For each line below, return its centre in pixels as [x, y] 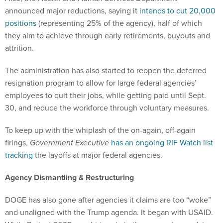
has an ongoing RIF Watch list [162, 143]
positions [21, 23]
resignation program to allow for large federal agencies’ [101, 83]
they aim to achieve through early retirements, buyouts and [108, 36]
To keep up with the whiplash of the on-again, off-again [100, 130]
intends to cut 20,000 [177, 11]
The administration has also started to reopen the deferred [106, 71]
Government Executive [69, 143]
